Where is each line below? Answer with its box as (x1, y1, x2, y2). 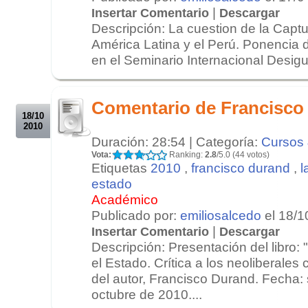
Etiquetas (91, 159, 151, 175)
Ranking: (167, 149, 205, 159)
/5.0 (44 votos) (217, 149, 269, 159)
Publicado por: (91, 207, 180, 223)
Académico (91, 191, 158, 207)
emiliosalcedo (180, 207, 261, 223)
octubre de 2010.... (91, 286, 202, 302)
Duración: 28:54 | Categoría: (91, 133, 261, 149)
